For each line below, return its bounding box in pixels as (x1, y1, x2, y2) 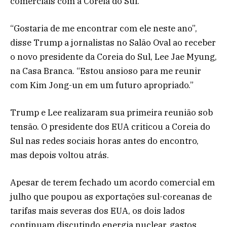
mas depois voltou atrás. (10, 149, 109, 161)
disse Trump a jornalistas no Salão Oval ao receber (10, 37, 216, 49)
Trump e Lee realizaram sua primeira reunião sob (10, 107, 213, 119)
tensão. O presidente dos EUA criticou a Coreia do (10, 121, 210, 133)
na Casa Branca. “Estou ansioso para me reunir (10, 65, 201, 77)
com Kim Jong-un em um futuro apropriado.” (10, 80, 194, 91)
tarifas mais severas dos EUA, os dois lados (10, 205, 185, 217)
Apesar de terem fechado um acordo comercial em (10, 177, 215, 188)
